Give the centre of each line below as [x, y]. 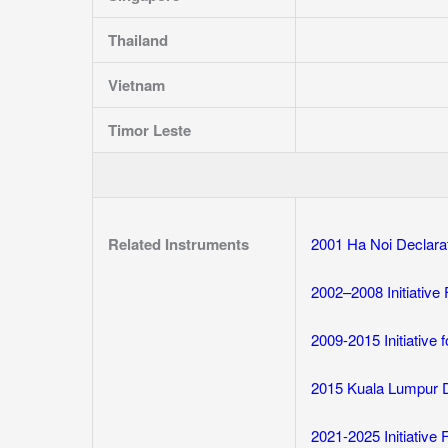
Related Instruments [178, 244]
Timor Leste [149, 130]
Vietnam [136, 85]
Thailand [138, 40]
